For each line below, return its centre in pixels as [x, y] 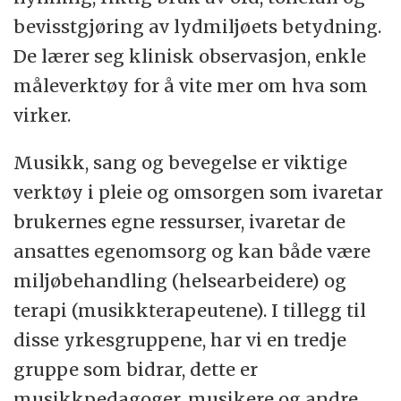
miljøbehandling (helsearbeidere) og [180, 280]
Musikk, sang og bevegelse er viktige [181, 162]
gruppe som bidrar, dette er [136, 369]
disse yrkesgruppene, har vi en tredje [180, 339]
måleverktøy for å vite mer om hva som [191, 85]
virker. [43, 115]
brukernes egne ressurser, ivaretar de [180, 221]
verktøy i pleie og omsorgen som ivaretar [199, 192]
